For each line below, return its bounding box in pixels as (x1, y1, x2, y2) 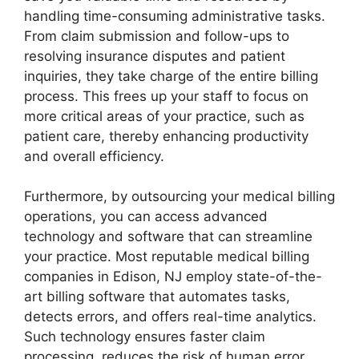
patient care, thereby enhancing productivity (24, 127, 309, 144)
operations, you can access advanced (24, 208, 268, 224)
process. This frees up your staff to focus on (24, 87, 309, 104)
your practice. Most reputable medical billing (24, 248, 309, 264)
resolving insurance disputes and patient (24, 47, 285, 64)
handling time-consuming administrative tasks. (24, 7, 325, 24)
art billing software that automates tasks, (24, 288, 290, 305)
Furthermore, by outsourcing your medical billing (24, 188, 335, 204)
